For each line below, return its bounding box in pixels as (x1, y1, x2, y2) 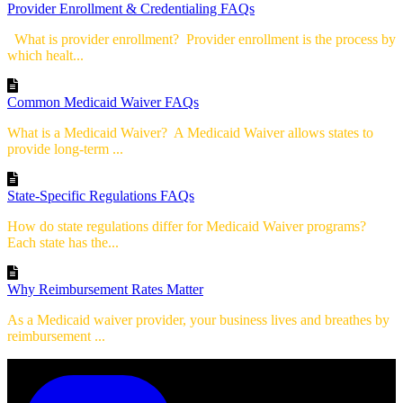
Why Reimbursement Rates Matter (7, 282, 203, 298)
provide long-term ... (7, 141, 123, 157)
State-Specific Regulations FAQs (7, 188, 194, 204)
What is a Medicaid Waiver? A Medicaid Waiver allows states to (7, 125, 373, 141)
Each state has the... (7, 235, 119, 251)
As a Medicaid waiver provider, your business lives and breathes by (7, 312, 390, 328)
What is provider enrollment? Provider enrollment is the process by (7, 31, 396, 48)
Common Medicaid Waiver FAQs (7, 94, 199, 111)
